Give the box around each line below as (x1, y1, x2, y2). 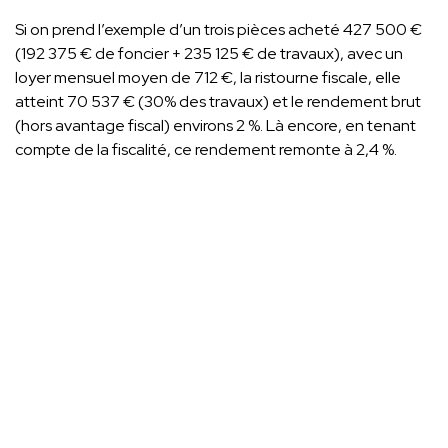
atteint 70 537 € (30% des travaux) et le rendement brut (15, 90, 421, 112)
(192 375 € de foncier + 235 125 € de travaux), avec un (15, 42, 403, 64)
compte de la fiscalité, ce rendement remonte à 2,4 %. (15, 138, 397, 160)
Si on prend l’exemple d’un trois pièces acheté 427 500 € (15, 18, 422, 40)
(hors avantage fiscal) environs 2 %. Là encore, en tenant (15, 114, 416, 136)
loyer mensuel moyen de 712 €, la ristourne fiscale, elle (15, 66, 401, 88)
